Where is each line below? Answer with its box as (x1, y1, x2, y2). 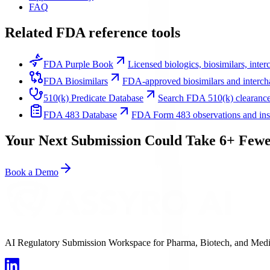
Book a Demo (5, 166, 58, 177)
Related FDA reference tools (5, 24, 180, 40)
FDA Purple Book (43, 58, 113, 69)
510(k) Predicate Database (43, 92, 143, 103)
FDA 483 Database (43, 109, 117, 120)
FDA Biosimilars (43, 75, 108, 86)
